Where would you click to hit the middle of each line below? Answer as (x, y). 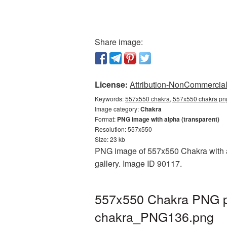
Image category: (118, 109)
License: (111, 84)
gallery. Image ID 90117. (138, 163)
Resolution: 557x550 (123, 129)
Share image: (119, 42)
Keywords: (110, 99)
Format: (106, 119)
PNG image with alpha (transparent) (168, 119)
